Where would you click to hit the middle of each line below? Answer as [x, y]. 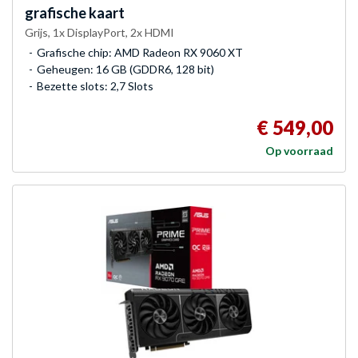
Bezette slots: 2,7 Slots [95, 86]
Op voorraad [299, 150]
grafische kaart [75, 12]
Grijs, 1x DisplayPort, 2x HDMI [99, 32]
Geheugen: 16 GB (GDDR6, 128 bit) [125, 69]
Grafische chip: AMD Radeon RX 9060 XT [140, 52]
